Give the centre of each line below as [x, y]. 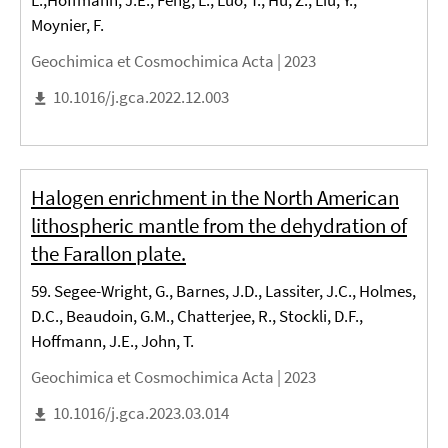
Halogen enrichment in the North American [215, 197]
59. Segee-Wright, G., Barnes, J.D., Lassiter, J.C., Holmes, [223, 290]
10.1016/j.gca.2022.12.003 [141, 97]
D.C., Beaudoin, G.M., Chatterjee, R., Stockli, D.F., [197, 315]
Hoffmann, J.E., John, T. [112, 340]
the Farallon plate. [108, 253]
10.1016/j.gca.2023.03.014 [141, 412]
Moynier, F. [67, 25]
